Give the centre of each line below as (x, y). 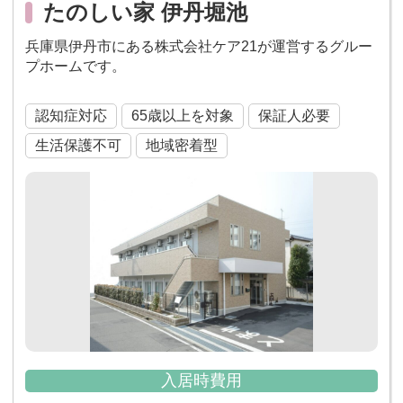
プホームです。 (75, 66)
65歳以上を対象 (182, 115)
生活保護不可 (78, 145)
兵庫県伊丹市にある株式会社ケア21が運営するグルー (198, 46)
